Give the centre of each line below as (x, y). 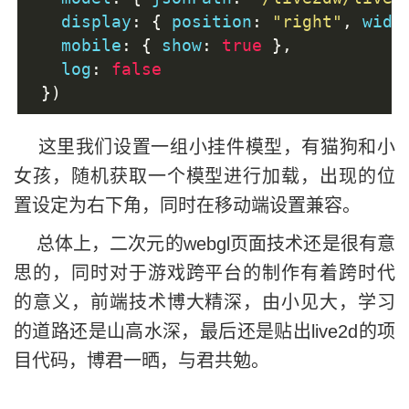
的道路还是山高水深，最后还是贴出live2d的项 (204, 331)
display (81, 21)
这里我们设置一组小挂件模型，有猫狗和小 (204, 147)
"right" (307, 21)
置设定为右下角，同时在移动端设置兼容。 (187, 205)
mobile (76, 45)
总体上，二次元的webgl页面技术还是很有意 (204, 243)
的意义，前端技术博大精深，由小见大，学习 (204, 302)
